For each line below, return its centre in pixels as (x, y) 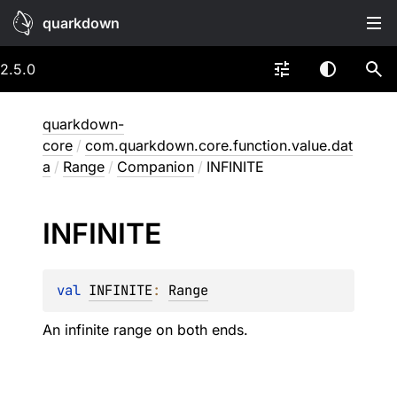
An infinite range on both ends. (145, 330)
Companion (156, 167)
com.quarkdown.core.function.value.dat (219, 145)
